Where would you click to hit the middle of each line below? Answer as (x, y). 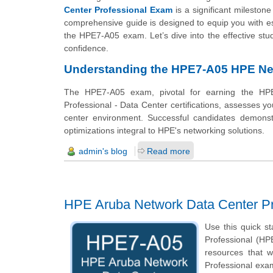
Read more (168, 151)
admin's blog (103, 151)
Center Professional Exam (119, 10)
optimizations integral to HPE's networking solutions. (164, 130)
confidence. (86, 48)
